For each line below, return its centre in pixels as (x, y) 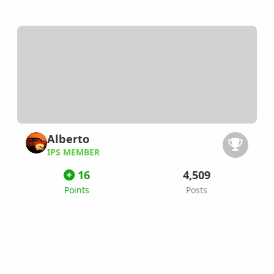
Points (77, 190)
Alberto (68, 139)
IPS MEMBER (73, 152)
